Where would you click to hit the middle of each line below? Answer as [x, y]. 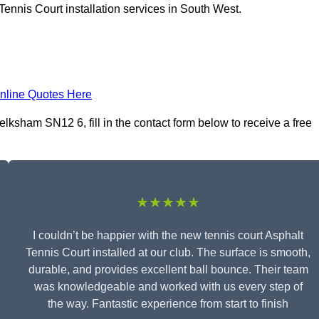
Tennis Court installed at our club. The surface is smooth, [168, 253]
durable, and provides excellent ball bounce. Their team [168, 270]
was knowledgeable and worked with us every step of [168, 287]
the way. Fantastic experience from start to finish [168, 304]
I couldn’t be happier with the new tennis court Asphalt [168, 236]
